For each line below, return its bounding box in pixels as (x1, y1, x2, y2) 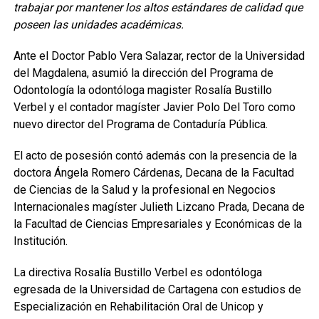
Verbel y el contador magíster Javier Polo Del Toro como (13, 100, 296, 114)
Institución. (13, 234, 68, 248)
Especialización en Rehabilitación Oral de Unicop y (13, 300, 263, 313)
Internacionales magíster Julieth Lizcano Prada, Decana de (13, 200, 305, 214)
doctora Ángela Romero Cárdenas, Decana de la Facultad (13, 166, 294, 179)
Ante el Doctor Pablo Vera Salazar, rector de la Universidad (13, 49, 305, 63)
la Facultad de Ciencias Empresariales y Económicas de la (13, 217, 302, 231)
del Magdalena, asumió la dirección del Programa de (13, 66, 273, 80)
